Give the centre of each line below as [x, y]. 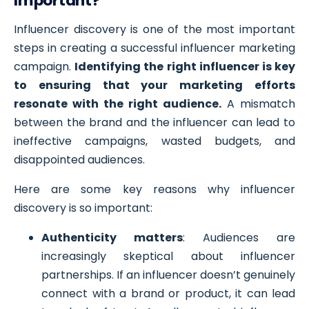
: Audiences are [239, 237]
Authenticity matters [112, 237]
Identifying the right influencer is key [185, 66]
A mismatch [258, 103]
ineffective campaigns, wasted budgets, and [154, 141]
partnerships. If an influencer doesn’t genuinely [168, 275]
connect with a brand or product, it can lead [168, 293]
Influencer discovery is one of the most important [154, 29]
